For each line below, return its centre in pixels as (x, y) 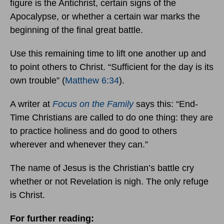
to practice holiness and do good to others (93, 131)
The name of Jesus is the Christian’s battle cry (102, 168)
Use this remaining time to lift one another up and (108, 54)
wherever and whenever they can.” (79, 145)
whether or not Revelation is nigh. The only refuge (109, 182)
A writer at (31, 104)
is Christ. (27, 195)
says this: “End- (167, 104)
